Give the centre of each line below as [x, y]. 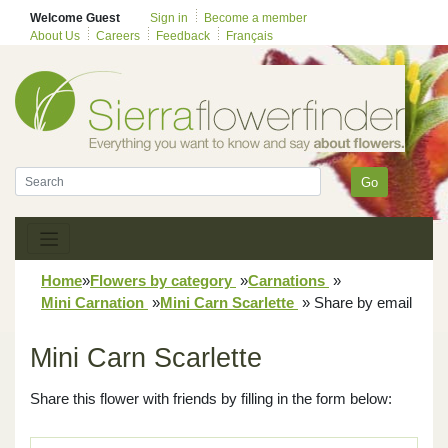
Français [249, 36]
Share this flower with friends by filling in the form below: [211, 398]
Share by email [361, 302]
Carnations [288, 280]
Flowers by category [163, 280]
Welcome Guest [75, 18]
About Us [55, 36]
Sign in [169, 18]
